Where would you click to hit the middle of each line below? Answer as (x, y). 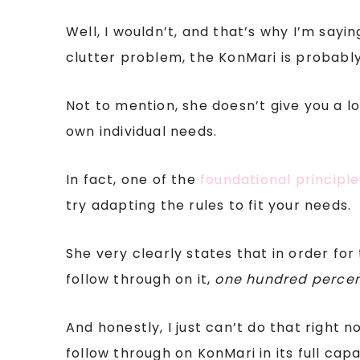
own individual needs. (142, 131)
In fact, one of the (133, 180)
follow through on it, (141, 279)
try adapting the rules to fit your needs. (209, 205)
